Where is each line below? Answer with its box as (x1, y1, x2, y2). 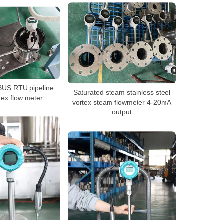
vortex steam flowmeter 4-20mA (72, 98, 171, 107)
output (112, 108, 132, 116)
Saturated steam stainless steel (73, 88, 170, 97)
